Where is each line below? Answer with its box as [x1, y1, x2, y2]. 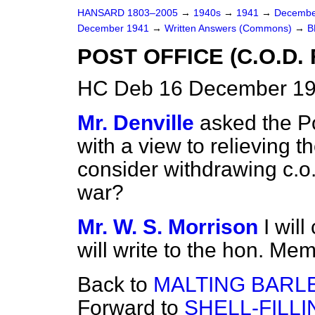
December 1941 [77, 23, 152, 34]
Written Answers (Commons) [165, 23, 295, 34]
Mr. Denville [77, 111, 194, 134]
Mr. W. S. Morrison [77, 215, 258, 238]
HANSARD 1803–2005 [77, 8, 178, 18]
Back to [77, 273, 153, 296]
